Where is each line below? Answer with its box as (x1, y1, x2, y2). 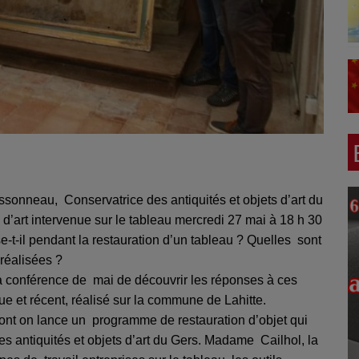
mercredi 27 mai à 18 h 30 (175, 212, 322, 227)
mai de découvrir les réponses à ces (93, 272, 297, 287)
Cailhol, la (260, 333, 318, 347)
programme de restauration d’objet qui (92, 313, 308, 327)
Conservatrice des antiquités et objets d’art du (64, 192, 323, 207)
